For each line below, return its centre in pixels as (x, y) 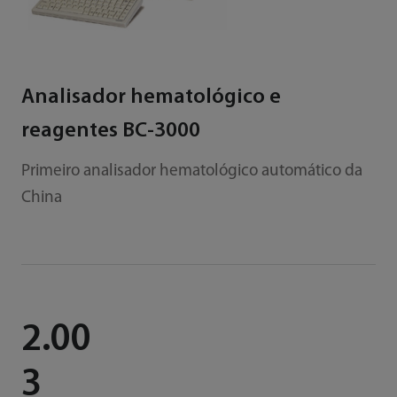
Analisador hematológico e (151, 97)
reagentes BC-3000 (110, 131)
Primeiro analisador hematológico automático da (191, 171)
